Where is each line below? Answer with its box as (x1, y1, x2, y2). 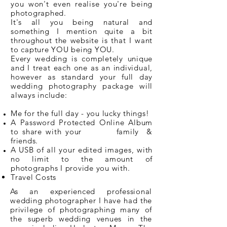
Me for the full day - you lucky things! (11, 108, 152, 118)
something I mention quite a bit (11, 26, 153, 36)
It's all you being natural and (11, 17, 153, 27)
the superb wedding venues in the (10, 214, 152, 223)
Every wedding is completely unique (11, 54, 153, 63)
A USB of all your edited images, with (11, 145, 153, 155)
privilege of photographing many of (10, 205, 152, 214)
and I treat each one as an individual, (11, 63, 153, 72)
